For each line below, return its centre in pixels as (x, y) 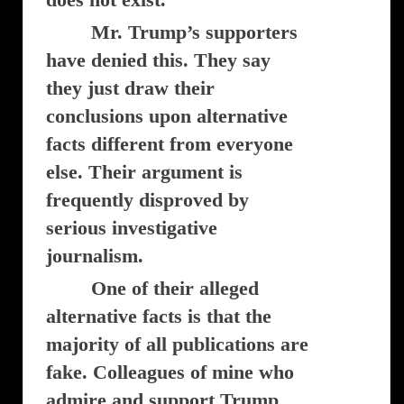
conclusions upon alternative (167, 116)
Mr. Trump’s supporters (194, 32)
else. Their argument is (144, 172)
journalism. (95, 256)
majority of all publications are (177, 344)
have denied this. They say (158, 60)
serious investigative (132, 228)
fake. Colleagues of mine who (170, 372)
